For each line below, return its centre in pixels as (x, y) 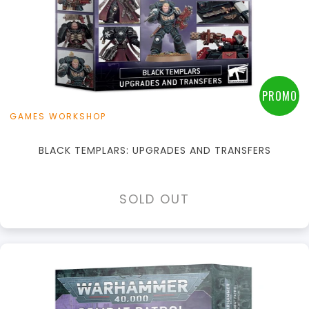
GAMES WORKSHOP (58, 117)
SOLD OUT (154, 199)
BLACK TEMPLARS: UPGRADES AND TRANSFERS (154, 151)
